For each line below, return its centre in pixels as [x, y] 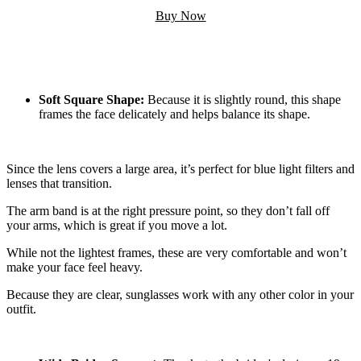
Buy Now [180, 15]
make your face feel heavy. [75, 267]
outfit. [21, 309]
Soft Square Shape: [91, 99]
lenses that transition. [59, 183]
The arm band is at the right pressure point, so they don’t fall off [168, 210]
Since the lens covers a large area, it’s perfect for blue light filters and [180, 168]
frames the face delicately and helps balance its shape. [174, 114]
